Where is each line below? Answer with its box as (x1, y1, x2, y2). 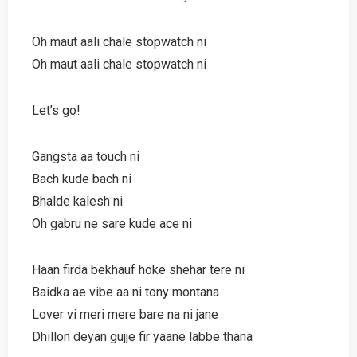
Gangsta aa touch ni (32, 148, 139, 164)
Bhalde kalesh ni (32, 193, 123, 209)
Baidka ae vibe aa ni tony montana (32, 284, 219, 300)
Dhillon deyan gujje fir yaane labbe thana (32, 328, 253, 344)
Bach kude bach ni (32, 171, 131, 186)
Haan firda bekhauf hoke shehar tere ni (32, 261, 245, 277)
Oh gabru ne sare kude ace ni (32, 215, 192, 231)
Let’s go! (32, 102, 80, 118)
